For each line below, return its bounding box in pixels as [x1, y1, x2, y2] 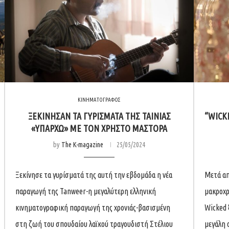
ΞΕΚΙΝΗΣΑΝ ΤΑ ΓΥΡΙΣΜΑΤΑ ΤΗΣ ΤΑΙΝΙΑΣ [28, 110, 171, 121]
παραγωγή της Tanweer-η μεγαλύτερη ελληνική [15, 186, 156, 196]
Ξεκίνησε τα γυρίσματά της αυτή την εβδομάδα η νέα [15, 170, 172, 179]
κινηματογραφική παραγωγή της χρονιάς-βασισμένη [15, 202, 170, 212]
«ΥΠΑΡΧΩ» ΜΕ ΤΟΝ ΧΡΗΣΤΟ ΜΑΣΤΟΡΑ [31, 123, 167, 133]
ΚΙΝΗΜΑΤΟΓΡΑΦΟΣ [78, 96, 121, 103]
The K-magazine [61, 140, 103, 149]
